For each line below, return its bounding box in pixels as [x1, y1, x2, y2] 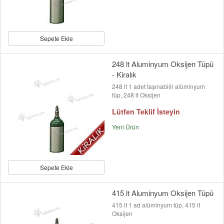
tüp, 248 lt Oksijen [112, 90, 160, 99]
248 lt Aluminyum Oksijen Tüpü [112, 58, 213, 69]
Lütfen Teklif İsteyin [112, 106, 180, 117]
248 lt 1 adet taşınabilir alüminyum [112, 82, 205, 91]
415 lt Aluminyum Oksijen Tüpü [112, 187, 213, 198]
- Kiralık [112, 69, 136, 80]
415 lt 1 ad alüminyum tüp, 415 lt [112, 200, 200, 209]
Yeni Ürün [112, 122, 139, 131]
